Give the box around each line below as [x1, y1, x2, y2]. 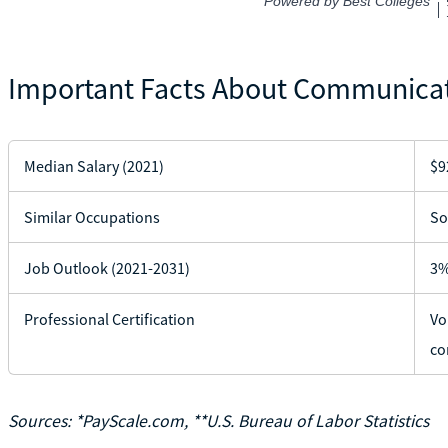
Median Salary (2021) [23, 155, 164, 176]
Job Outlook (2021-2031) [23, 257, 190, 278]
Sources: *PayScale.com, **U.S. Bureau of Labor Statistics [7, 409, 429, 432]
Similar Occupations [23, 206, 160, 227]
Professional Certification [23, 308, 195, 329]
